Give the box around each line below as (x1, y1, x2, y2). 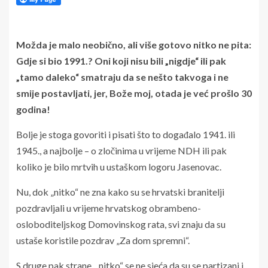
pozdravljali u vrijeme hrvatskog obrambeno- (16, 202, 201, 214)
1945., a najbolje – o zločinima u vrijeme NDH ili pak (16, 144, 227, 156)
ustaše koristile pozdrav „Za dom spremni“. (16, 234, 190, 246)
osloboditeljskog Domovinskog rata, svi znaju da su (16, 218, 226, 230)
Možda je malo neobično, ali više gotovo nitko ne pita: (16, 38, 251, 50)
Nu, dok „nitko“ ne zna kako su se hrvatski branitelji (16, 185, 224, 197)
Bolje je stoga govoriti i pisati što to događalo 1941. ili (16, 128, 235, 140)
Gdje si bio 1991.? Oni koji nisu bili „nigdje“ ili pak (16, 54, 226, 66)
